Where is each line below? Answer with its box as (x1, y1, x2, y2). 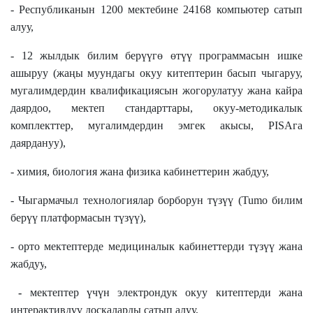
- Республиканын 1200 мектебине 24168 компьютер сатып (10, 3, 303, 15)
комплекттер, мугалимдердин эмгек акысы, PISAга (10, 119, 303, 131)
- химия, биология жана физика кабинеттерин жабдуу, (10, 165, 269, 177)
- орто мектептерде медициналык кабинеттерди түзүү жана (10, 240, 303, 252)
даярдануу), (10, 136, 66, 149)
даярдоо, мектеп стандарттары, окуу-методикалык (10, 101, 303, 114)
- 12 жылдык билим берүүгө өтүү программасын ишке (10, 49, 303, 61)
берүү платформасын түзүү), (10, 211, 146, 224)
